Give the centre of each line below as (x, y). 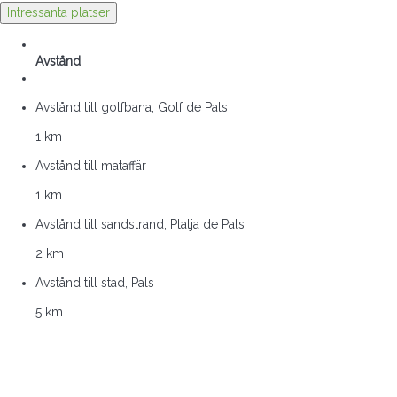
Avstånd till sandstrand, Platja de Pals (140, 224)
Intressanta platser (58, 12)
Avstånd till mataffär (91, 165)
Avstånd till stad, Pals (95, 282)
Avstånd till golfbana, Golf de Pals (132, 107)
